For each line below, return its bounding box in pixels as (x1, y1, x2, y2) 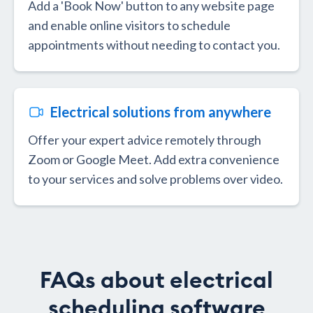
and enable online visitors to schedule (28, 17, 231, 34)
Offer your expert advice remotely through (28, 132, 261, 148)
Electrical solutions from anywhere (50, 103, 271, 121)
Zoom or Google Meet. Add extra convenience (28, 152, 279, 168)
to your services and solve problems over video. (28, 171, 283, 187)
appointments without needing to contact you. (28, 37, 280, 53)
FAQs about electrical (40, 270, 273, 293)
